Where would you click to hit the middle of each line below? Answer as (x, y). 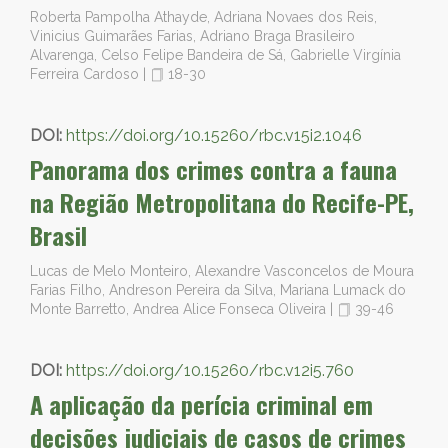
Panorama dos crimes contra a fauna (213, 169)
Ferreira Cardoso (86, 74)
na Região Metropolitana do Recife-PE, (222, 202)
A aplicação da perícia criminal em (201, 404)
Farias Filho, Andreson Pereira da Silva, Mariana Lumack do (218, 290)
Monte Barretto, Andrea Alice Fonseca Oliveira (180, 309)
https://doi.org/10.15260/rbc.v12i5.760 (210, 370)
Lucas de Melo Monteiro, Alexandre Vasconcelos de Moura (222, 271)
